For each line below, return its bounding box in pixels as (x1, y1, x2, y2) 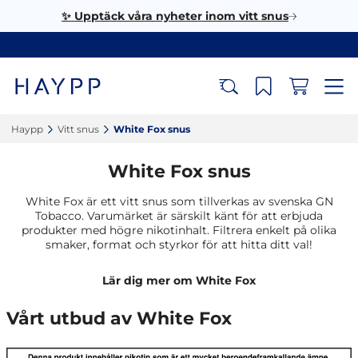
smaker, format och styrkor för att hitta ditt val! (46, 237, 312, 252)
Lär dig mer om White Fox (102, 273, 256, 288)
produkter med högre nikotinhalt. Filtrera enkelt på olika (22, 223, 336, 237)
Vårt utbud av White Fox (6, 308, 232, 329)
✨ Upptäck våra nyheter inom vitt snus (62, 9, 288, 23)
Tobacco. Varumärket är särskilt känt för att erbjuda (35, 209, 323, 223)
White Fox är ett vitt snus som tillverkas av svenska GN (25, 194, 333, 209)
